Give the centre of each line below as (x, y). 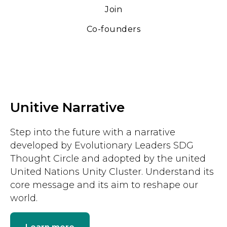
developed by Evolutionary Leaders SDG (102, 146)
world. (24, 198)
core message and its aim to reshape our (104, 185)
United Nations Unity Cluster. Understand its (112, 172)
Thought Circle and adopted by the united (108, 159)
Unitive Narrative (67, 108)
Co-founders (113, 29)
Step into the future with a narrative (93, 133)
